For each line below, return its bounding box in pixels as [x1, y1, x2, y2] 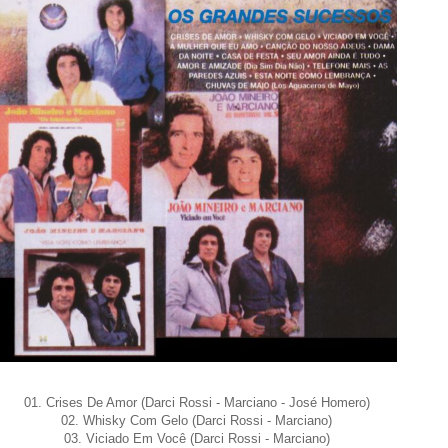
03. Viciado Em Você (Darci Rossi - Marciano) [63, 430, 330, 446]
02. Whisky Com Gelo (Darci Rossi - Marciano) [61, 412, 332, 428]
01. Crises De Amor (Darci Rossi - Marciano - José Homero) [23, 394, 370, 410]
